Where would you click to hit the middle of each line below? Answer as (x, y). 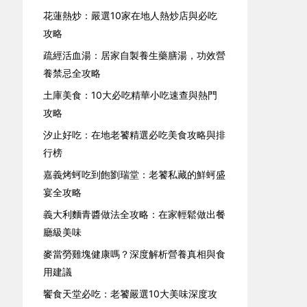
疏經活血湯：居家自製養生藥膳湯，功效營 (135, 55)
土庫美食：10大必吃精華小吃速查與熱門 (131, 95)
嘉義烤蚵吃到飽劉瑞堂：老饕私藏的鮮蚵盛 (135, 174)
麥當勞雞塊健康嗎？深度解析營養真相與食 (135, 254)
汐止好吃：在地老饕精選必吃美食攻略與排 (135, 135)
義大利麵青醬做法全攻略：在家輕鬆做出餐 (135, 214)
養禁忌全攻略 (72, 73)
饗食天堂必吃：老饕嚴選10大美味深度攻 (131, 294)
